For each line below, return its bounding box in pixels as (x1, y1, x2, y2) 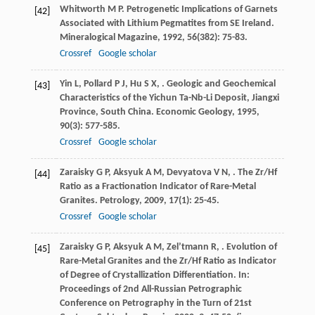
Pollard (83, 79, 112, 90)
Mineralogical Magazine (59, 32, 157, 44)
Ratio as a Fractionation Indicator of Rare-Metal (59, 181, 256, 193)
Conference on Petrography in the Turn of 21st (59, 298, 252, 309)
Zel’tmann (166, 242, 209, 253)
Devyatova (166, 167, 212, 179)
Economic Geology (155, 107, 232, 118)
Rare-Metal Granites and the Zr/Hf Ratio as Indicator (59, 256, 276, 267)
